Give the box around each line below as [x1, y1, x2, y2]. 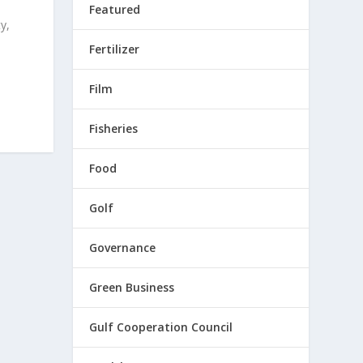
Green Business [89, 280, 175, 295]
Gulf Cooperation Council [89, 319, 233, 335]
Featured [89, 2, 141, 17]
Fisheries [89, 121, 139, 136]
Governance [89, 240, 156, 255]
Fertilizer [89, 41, 140, 57]
